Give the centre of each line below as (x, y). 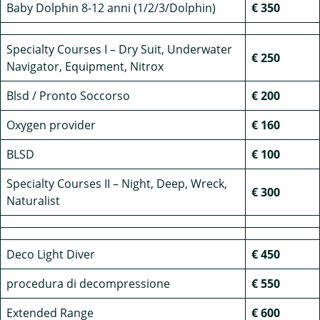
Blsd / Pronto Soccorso (68, 96)
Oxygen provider (51, 125)
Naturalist (33, 201)
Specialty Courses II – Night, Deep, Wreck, (117, 184)
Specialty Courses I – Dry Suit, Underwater (119, 49)
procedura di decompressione (88, 284)
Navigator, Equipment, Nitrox (85, 66)
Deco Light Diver (51, 254)
